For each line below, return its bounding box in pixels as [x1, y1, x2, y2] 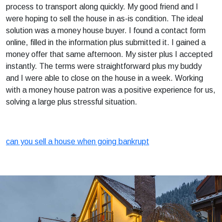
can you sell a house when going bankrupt [6, 137, 149, 146]
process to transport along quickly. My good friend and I [6, 2, 198, 11]
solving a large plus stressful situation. [6, 98, 137, 106]
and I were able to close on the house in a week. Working [6, 74, 203, 82]
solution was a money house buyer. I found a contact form [6, 26, 206, 35]
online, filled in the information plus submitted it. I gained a [6, 38, 206, 47]
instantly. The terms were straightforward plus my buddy [6, 62, 202, 70]
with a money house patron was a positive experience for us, [6, 86, 216, 94]
